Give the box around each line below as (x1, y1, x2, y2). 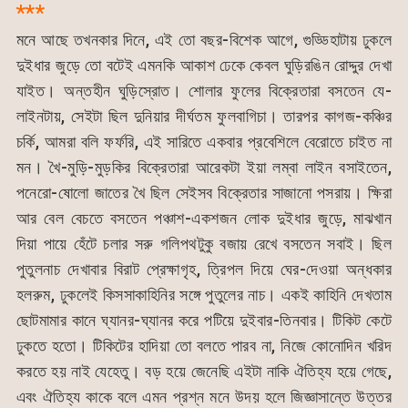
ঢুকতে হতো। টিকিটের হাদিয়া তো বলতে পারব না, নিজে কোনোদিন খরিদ (15, 335, 393, 355)
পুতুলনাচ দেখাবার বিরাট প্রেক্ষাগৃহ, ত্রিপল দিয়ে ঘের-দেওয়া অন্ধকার (15, 259, 393, 279)
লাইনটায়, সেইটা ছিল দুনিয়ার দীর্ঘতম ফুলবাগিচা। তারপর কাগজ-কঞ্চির (15, 106, 393, 126)
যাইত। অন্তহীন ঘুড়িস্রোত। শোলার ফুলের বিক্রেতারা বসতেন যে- (15, 80, 393, 100)
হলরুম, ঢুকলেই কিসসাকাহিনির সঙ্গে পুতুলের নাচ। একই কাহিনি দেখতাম (15, 284, 393, 304)
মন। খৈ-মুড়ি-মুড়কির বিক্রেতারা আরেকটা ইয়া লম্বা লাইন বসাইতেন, (15, 157, 393, 177)
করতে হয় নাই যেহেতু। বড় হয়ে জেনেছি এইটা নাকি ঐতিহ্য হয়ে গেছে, (15, 361, 393, 381)
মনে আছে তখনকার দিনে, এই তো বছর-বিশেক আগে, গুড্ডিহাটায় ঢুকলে (15, 29, 393, 49)
